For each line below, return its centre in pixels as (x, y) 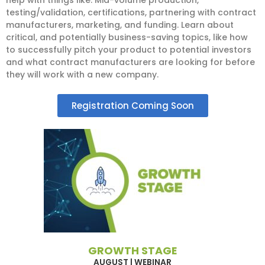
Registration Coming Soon (132, 106)
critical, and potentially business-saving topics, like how (127, 37)
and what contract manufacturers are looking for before (130, 62)
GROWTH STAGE (132, 251)
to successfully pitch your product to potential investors (129, 49)
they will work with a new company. (82, 74)
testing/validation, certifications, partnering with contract (131, 12)
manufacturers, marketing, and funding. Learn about (120, 25)
